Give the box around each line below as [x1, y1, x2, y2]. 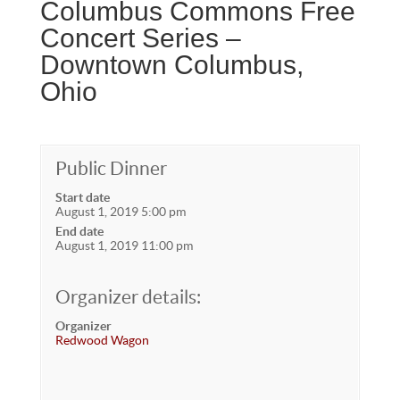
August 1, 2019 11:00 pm [54, 238, 193, 253]
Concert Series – [39, 23, 241, 53]
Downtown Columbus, [39, 50, 304, 79]
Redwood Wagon [54, 333, 149, 347]
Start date [54, 190, 110, 204]
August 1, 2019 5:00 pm [54, 204, 186, 219]
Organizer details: [54, 287, 201, 307]
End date [54, 224, 104, 238]
